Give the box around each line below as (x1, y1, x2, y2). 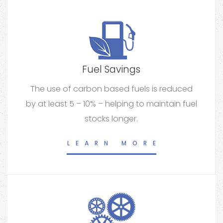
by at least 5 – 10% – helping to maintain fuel (25, 98, 197, 110)
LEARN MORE (67, 139, 162, 148)
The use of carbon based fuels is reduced (30, 83, 193, 95)
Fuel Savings (82, 62, 140, 76)
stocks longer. (85, 112, 138, 124)
